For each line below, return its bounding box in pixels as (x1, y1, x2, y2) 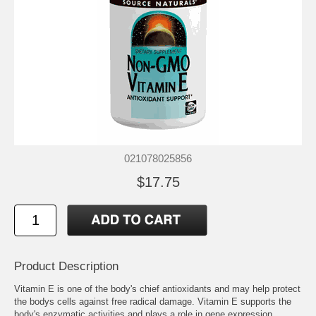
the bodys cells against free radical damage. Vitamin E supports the (14, 296, 291, 307)
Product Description (14, 259, 119, 273)
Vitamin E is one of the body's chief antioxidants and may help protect (14, 283, 300, 294)
